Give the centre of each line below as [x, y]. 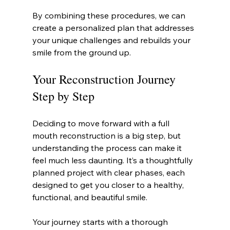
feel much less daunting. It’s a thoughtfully [113, 160]
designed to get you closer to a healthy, [109, 185]
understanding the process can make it [108, 148]
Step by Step [63, 96]
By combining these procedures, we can [110, 15]
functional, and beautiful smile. [90, 197]
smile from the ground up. [81, 52]
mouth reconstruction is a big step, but [107, 135]
